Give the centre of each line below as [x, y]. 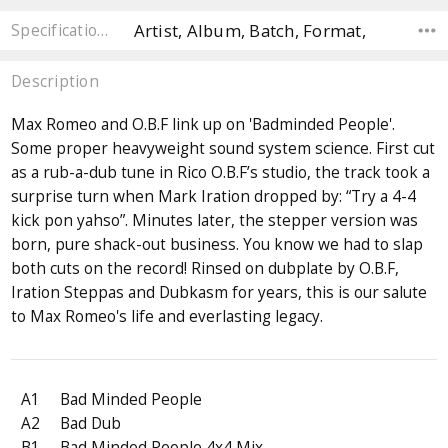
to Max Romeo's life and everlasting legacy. [167, 317]
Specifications [103, 30]
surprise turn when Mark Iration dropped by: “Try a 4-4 [214, 197]
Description [55, 82]
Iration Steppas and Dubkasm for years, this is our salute [219, 293]
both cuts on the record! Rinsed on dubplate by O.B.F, [205, 269]
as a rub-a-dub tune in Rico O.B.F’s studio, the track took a [221, 173]
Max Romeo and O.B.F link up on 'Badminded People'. [203, 125]
